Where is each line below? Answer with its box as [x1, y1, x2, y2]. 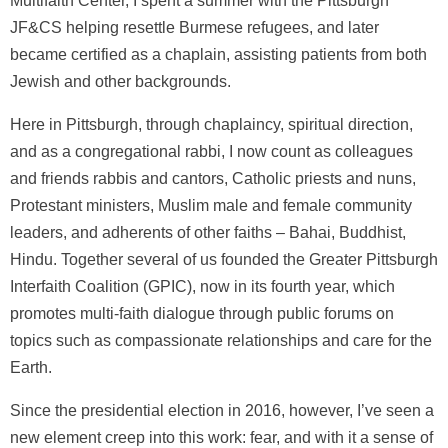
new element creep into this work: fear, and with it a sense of [10, 428, 433, 446]
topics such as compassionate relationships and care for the [10, 331, 432, 349]
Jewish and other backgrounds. [10, 72, 235, 90]
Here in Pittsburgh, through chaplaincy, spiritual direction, [10, 115, 413, 133]
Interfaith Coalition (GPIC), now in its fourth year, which [10, 277, 395, 295]
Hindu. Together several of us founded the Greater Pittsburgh [10, 250, 438, 268]
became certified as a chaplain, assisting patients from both [10, 45, 427, 63]
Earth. [10, 358, 52, 376]
